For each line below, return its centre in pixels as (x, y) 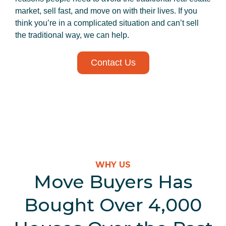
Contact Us (113, 63)
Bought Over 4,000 (113, 205)
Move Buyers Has (113, 182)
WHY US (113, 165)
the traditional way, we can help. (72, 35)
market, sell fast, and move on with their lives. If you (106, 11)
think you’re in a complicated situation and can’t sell (107, 23)
